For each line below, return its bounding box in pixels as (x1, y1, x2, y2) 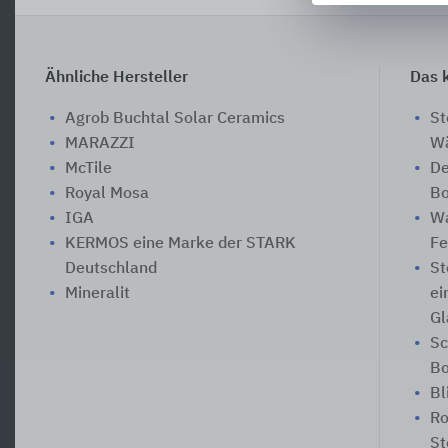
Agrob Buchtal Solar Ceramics (65, 110, 285, 127)
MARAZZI (65, 135, 135, 152)
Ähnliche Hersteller (45, 69, 188, 86)
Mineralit (65, 285, 130, 302)
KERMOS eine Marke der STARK (65, 235, 296, 252)
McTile (65, 160, 112, 177)
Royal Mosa (65, 185, 149, 202)
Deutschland (65, 260, 157, 277)
